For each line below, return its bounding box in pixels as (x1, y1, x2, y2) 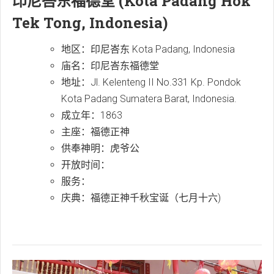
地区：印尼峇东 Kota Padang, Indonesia (61, 43, 235, 55)
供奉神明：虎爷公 (61, 143, 139, 154)
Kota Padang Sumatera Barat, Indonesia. (61, 93, 237, 105)
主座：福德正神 (61, 126, 130, 138)
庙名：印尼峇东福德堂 (61, 60, 159, 72)
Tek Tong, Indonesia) (12, 13, 168, 32)
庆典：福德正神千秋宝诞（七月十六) (61, 192, 221, 204)
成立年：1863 (61, 109, 122, 121)
